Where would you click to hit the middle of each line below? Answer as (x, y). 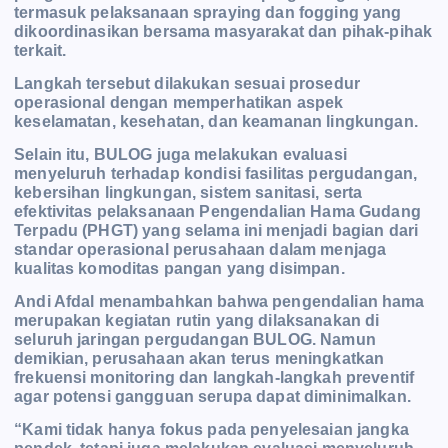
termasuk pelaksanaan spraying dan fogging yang (208, 12)
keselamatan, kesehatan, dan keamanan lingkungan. (216, 121)
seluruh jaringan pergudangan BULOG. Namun (195, 340)
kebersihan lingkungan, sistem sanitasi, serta (188, 192)
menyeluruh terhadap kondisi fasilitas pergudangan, (216, 173)
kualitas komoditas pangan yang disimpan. (179, 268)
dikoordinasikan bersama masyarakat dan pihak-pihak (223, 31)
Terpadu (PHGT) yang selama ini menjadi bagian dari (216, 230)
